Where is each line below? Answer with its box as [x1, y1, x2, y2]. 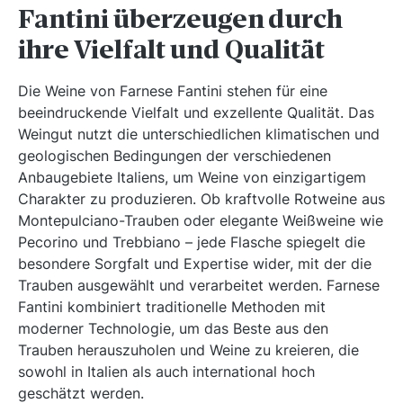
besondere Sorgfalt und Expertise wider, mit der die [18, 255, 372, 273]
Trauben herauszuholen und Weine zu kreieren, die [18, 341, 359, 360]
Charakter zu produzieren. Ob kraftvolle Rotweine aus [18, 190, 385, 209]
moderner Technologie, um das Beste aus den [18, 319, 328, 338]
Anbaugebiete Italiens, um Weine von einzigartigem [18, 168, 366, 187]
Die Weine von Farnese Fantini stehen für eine [18, 82, 327, 101]
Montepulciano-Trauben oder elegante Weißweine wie [18, 211, 383, 230]
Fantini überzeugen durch [18, 3, 343, 37]
